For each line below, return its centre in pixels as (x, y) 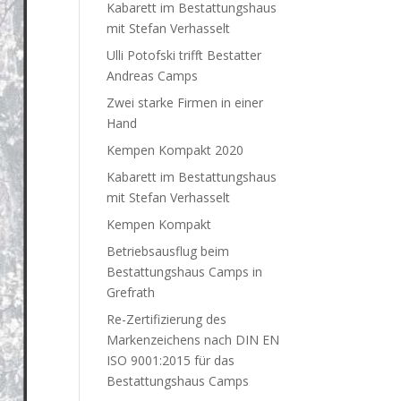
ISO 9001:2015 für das (171, 360)
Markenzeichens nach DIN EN (193, 339)
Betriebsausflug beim (168, 251)
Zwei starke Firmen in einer (185, 102)
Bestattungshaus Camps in (185, 271)
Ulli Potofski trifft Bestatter (184, 55)
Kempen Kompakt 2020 (175, 149)
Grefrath (131, 292)
